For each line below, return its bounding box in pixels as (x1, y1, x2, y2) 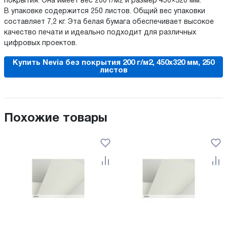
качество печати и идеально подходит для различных (4, 29, 196, 36)
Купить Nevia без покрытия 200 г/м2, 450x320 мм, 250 (13, 59, 214, 67)
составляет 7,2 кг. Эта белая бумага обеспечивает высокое (4, 19, 214, 26)
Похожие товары (4, 113, 107, 125)
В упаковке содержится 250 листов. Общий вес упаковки (4, 8, 205, 15)
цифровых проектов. (4, 40, 77, 47)
